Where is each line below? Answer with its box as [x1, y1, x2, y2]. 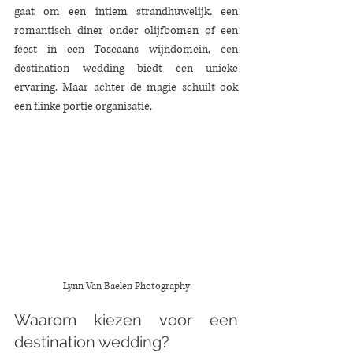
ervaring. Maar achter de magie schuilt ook [14, 80, 238, 95]
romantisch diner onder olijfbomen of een [14, 23, 238, 38]
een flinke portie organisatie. [14, 98, 152, 113]
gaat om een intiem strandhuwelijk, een [14, 4, 238, 19]
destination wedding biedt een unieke [14, 61, 238, 76]
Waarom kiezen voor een [14, 310, 238, 330]
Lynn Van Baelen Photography [62, 280, 190, 294]
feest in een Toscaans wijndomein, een [14, 42, 238, 57]
